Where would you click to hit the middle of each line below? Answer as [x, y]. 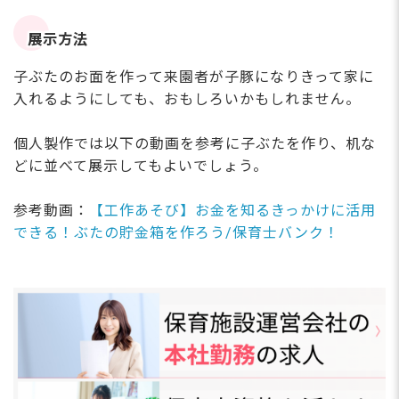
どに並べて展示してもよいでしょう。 [141, 166]
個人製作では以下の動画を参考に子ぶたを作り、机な [195, 143]
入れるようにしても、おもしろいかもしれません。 [187, 99]
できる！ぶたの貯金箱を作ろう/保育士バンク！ [176, 232]
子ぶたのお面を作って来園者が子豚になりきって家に [194, 77]
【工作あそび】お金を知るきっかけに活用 [232, 210]
